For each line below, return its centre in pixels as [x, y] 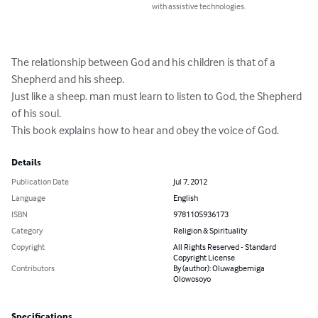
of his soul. [36, 113]
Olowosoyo [192, 279]
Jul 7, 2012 [190, 182]
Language [28, 198]
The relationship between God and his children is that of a [144, 62]
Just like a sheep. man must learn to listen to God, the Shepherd [158, 96]
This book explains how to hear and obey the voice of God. [145, 130]
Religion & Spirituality [210, 231]
